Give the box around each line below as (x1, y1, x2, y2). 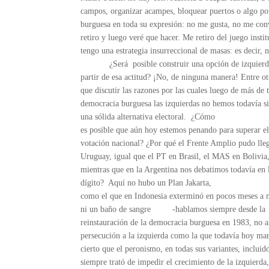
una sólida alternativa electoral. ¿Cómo (80, 112, 216, 122)
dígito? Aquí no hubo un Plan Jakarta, (80, 178, 212, 188)
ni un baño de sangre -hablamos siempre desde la (80, 205, 266, 214)
